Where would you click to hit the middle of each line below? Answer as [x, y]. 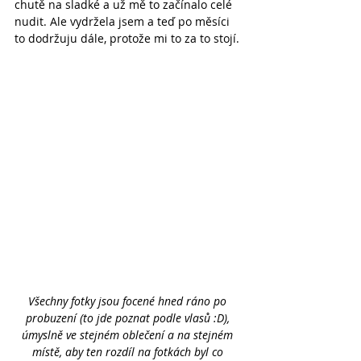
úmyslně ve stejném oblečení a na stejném [129, 335]
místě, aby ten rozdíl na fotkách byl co [129, 352]
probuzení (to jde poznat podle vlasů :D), [129, 318]
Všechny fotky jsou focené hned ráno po [129, 301]
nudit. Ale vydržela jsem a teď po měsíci [124, 21]
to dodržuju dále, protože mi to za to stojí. [127, 38]
